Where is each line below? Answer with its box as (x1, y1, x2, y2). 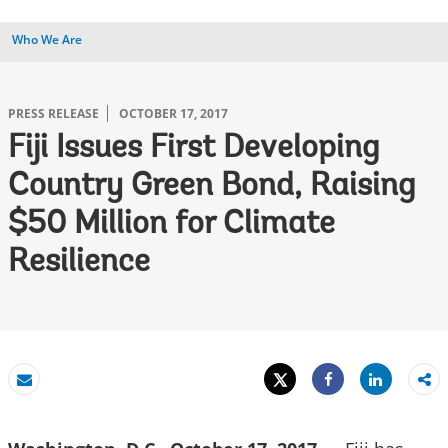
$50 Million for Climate (8, 209, 335, 241)
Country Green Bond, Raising (8, 171, 415, 203)
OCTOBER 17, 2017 (119, 105, 228, 122)
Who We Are (12, 31, 82, 48)
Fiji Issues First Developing (8, 133, 379, 165)
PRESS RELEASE (8, 105, 99, 122)
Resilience (8, 247, 150, 279)
